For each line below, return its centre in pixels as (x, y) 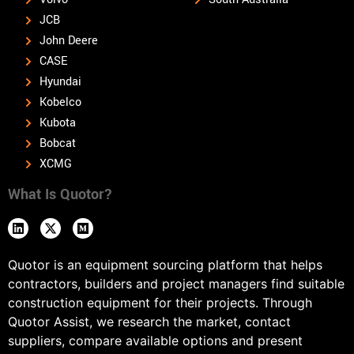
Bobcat (58, 144)
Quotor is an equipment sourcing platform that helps (165, 265)
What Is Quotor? (60, 195)
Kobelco (60, 103)
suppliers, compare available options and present (155, 341)
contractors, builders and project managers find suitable (176, 284)
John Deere (69, 41)
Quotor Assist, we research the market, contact (149, 322)
